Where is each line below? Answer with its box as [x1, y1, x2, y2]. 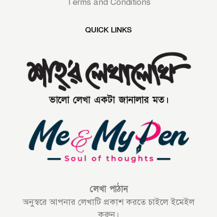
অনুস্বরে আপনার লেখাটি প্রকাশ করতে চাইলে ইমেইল [22, 197, 195, 208]
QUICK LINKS [85, 25, 132, 35]
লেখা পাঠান [89, 184, 128, 195]
